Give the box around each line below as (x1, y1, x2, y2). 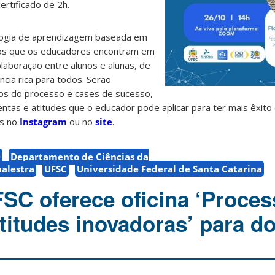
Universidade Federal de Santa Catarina (77, 163, 262, 176)
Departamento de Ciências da (10, 150, 149, 163)
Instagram (20, 115, 67, 128)
